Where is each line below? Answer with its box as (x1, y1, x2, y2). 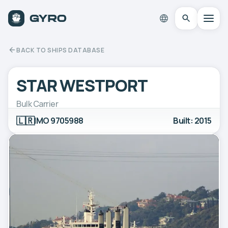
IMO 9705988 (34, 115, 83, 126)
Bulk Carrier (16, 98, 59, 109)
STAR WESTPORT (16, 74, 148, 97)
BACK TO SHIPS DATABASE (16, 45, 104, 54)
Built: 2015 (173, 115, 212, 126)
